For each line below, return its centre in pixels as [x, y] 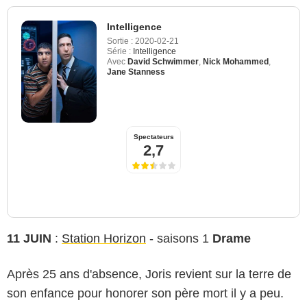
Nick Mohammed [236, 61]
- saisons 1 [179, 238]
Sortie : [120, 41]
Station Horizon [104, 238]
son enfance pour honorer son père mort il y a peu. [145, 293]
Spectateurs [153, 136]
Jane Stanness [136, 72]
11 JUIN [29, 238]
